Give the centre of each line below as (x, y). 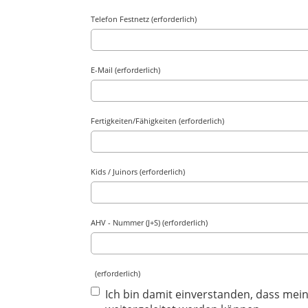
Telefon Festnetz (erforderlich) (144, 19)
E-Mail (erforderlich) (125, 70)
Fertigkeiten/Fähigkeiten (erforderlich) (157, 121)
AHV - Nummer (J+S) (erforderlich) (149, 222)
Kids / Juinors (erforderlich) (138, 172)
